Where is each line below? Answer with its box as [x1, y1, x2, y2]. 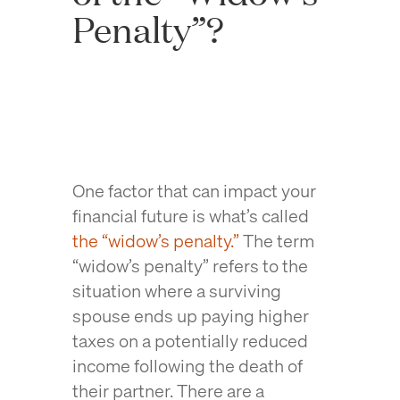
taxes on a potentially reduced [71, 329, 308, 353]
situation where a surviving [71, 279, 281, 303]
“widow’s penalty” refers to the [71, 254, 308, 278]
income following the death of [71, 354, 303, 378]
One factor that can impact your [71, 179, 316, 203]
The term [238, 229, 314, 253]
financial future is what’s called [71, 204, 309, 228]
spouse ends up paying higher [71, 304, 309, 328]
